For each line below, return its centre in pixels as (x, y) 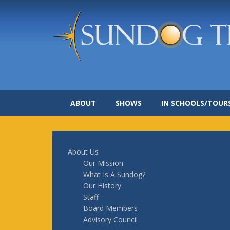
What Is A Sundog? (114, 174)
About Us (83, 152)
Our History (102, 186)
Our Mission (103, 163)
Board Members (110, 208)
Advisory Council (110, 219)
